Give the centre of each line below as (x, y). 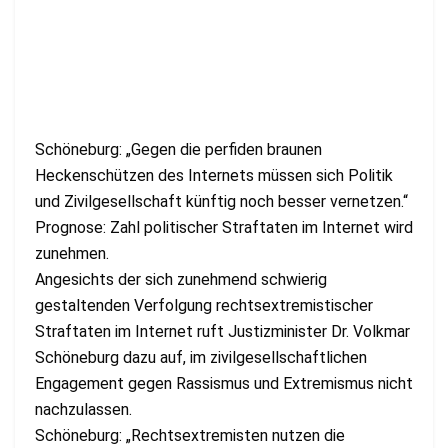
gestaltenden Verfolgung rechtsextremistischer (204, 305)
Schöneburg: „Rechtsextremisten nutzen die (190, 435)
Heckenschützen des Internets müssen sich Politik (214, 175)
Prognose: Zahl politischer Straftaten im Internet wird (224, 227)
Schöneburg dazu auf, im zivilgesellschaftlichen (201, 357)
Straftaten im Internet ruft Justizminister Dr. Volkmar (222, 331)
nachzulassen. (83, 409)
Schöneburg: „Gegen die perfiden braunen (178, 149)
